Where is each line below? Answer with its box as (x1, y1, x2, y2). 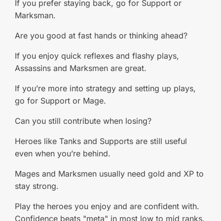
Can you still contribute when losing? (15, 116, 151, 126)
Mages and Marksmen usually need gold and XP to (15, 169, 204, 179)
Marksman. (15, 10, 56, 20)
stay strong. (15, 181, 59, 191)
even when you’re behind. (15, 148, 110, 158)
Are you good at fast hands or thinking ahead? (15, 31, 187, 40)
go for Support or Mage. (15, 96, 106, 106)
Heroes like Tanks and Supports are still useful (15, 136, 187, 146)
